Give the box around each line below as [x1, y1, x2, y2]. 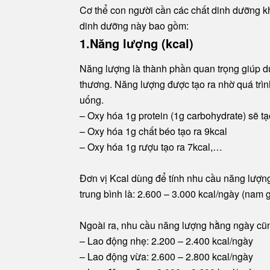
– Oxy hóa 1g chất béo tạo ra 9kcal [80, 124, 227, 139]
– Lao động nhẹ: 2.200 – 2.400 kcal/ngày [80, 234, 253, 248]
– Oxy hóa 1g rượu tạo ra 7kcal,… [80, 140, 222, 154]
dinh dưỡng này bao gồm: [80, 19, 189, 33]
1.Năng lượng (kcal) [80, 34, 193, 52]
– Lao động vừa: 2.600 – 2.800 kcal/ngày [80, 250, 253, 264]
